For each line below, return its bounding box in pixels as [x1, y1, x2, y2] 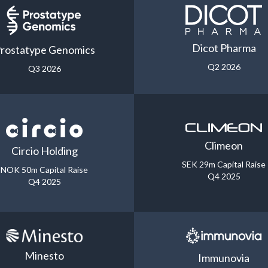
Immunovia [198, 251, 249, 264]
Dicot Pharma [191, 41, 256, 55]
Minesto [25, 248, 64, 262]
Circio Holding [11, 144, 78, 158]
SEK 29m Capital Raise [182, 159, 266, 170]
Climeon [205, 139, 243, 153]
